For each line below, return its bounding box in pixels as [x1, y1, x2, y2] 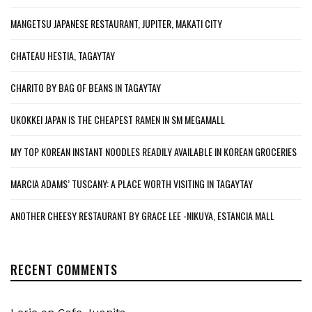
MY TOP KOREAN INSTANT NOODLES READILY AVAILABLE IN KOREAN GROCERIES [10, 143, 297, 159]
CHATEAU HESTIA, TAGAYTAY [10, 47, 115, 63]
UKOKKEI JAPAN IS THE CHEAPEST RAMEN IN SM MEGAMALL [10, 111, 225, 127]
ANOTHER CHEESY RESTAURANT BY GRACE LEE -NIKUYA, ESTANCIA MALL [10, 208, 274, 223]
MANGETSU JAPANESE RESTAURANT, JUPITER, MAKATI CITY [10, 15, 222, 31]
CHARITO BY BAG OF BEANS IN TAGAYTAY [10, 79, 161, 95]
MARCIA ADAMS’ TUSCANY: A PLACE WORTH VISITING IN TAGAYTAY [10, 175, 253, 191]
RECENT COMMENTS [10, 260, 118, 279]
